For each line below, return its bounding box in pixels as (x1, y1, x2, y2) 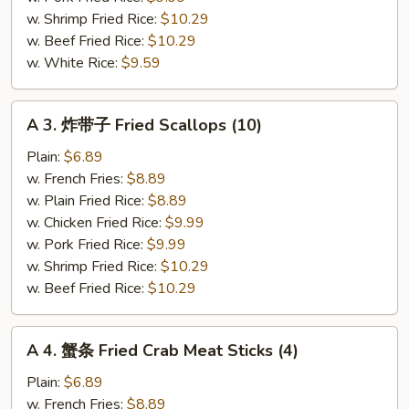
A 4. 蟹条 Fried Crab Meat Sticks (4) (26, 340, 299, 362)
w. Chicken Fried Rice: (26, 213, 165, 233)
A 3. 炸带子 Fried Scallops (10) (26, 114, 262, 136)
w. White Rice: (26, 53, 121, 73)
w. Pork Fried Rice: (26, 235, 147, 255)
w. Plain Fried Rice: (26, 191, 148, 211)
